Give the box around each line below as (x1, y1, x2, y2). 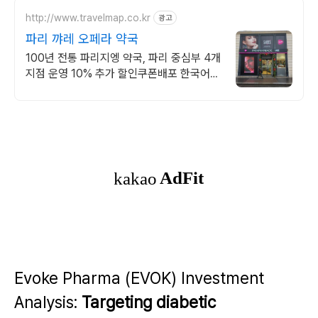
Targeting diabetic (82, 292, 216, 312)
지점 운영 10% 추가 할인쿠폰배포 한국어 (26, 67, 210, 80)
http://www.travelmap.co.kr (26, 11, 150, 23)
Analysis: (14, 292, 82, 312)
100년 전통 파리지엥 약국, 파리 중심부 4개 (26, 51, 221, 65)
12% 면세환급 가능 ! (26, 98, 117, 111)
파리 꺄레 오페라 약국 (26, 31, 138, 46)
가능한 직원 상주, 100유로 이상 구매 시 (26, 82, 204, 96)
